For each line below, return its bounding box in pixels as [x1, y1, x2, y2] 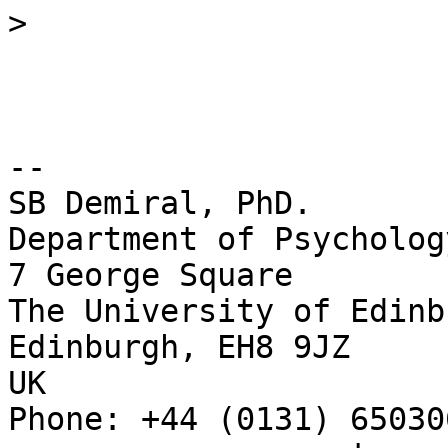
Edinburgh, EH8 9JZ [8, 329, 350, 366]
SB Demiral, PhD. [8, 185, 312, 222]
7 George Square [8, 257, 293, 294]
